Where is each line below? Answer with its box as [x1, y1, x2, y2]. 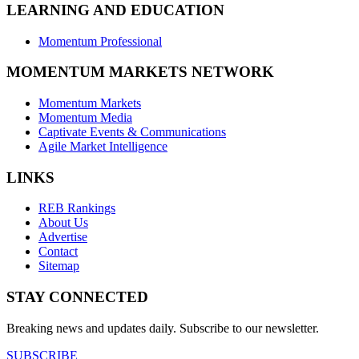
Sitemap [38, 259, 79, 273]
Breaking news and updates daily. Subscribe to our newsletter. [6, 321, 319, 335]
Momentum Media [38, 110, 132, 124]
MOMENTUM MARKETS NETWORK [6, 63, 274, 81]
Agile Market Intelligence [38, 139, 167, 153]
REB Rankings [38, 201, 115, 216]
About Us [38, 216, 88, 230]
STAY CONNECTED [6, 288, 148, 306]
